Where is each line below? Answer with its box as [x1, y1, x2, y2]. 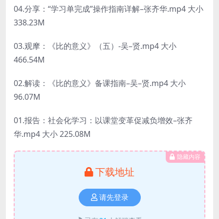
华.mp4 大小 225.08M [14, 128, 91, 139]
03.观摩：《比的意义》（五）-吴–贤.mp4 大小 [14, 40, 176, 51]
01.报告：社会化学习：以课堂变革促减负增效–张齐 [14, 114, 193, 126]
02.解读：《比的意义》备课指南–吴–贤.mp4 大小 [14, 77, 186, 88]
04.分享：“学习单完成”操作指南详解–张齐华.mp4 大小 [14, 3, 203, 14]
